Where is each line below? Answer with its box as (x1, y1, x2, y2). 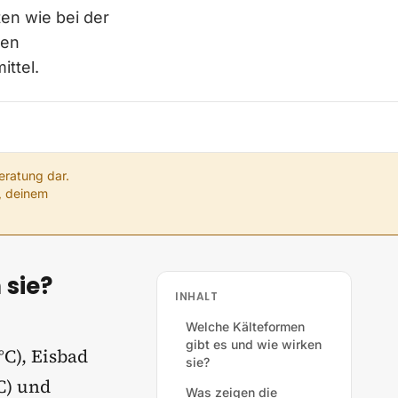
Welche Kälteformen (186, 319, 305, 334)
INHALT (175, 289, 219, 304)
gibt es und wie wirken (186, 337, 322, 352)
